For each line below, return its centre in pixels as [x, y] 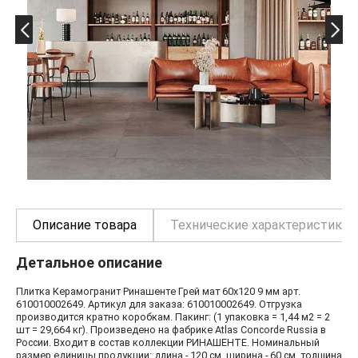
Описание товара [85, 225]
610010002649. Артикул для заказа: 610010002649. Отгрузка [159, 304]
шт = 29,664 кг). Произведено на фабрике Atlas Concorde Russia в [171, 329]
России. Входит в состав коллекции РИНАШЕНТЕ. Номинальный [168, 342]
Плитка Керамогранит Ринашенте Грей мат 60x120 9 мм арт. [158, 291]
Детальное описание [89, 262]
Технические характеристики [260, 225]
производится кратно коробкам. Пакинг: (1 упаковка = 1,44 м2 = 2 [173, 316]
